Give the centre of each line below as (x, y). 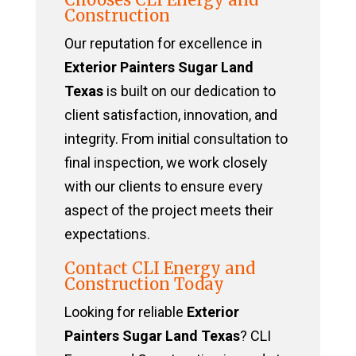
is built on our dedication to (189, 91)
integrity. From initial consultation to (176, 139)
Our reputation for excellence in (163, 44)
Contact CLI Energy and (159, 269)
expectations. (107, 234)
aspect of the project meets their (168, 211)
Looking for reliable (125, 312)
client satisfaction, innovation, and (170, 115)
